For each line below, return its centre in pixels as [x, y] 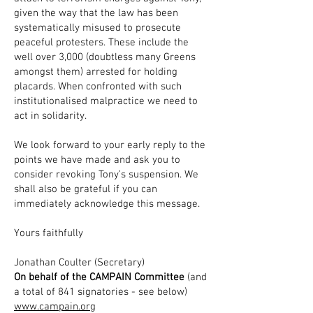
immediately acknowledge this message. [107, 204]
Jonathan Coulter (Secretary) [79, 263]
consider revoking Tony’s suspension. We [106, 175]
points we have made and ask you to [97, 160]
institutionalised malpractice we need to [106, 101]
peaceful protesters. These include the [101, 43]
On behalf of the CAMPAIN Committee [101, 277]
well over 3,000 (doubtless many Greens [105, 57]
